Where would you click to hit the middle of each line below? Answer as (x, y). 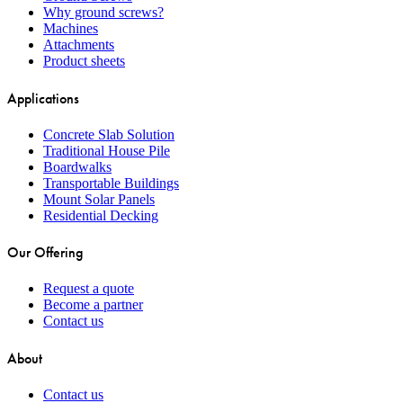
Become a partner (93, 305)
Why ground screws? (103, 13)
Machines (71, 29)
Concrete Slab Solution (109, 134)
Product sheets (84, 61)
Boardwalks (77, 166)
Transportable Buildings (111, 183)
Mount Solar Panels (99, 199)
